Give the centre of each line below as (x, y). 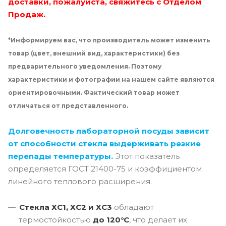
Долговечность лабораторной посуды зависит (109, 131)
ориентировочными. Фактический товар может (94, 92)
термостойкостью (56, 219)
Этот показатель (146, 156)
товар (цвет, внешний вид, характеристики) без (94, 53)
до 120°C (111, 219)
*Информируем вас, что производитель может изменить (109, 40)
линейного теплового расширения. (80, 181)
